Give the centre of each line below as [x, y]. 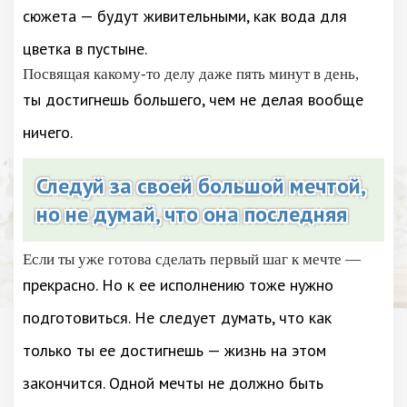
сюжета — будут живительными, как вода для [185, 16]
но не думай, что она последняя [192, 214]
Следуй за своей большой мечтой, [201, 186]
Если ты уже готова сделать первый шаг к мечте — [192, 259]
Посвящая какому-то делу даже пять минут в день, [191, 74]
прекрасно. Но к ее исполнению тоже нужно [178, 285]
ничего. [48, 132]
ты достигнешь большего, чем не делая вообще [193, 99]
